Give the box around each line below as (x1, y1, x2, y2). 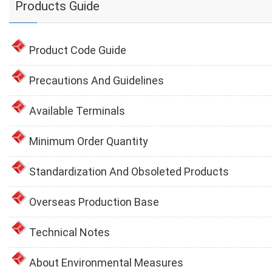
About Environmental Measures (29, 256, 183, 270)
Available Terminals (29, 104, 125, 118)
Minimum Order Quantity (29, 135, 148, 148)
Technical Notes (29, 226, 110, 239)
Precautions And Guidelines (29, 74, 164, 87)
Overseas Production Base (29, 195, 159, 209)
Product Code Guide (29, 44, 126, 57)
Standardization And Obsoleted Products (29, 165, 229, 178)
